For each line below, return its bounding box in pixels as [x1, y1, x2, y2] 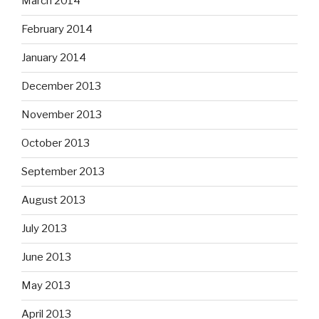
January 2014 [21, 51, 86, 65]
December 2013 [21, 80, 101, 93]
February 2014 [21, 23, 93, 36]
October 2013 [21, 137, 90, 150]
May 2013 [21, 279, 70, 293]
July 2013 [21, 222, 67, 236]
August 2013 [21, 194, 85, 207]
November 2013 [21, 108, 102, 122]
